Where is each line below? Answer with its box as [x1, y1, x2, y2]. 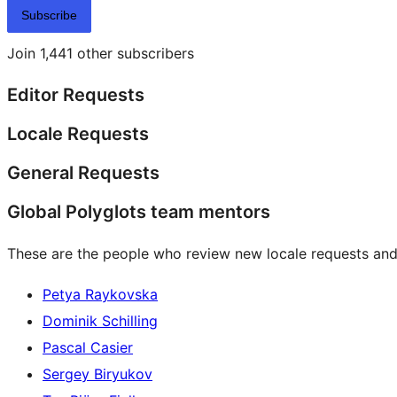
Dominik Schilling [43, 312, 158, 331]
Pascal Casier [43, 339, 133, 357]
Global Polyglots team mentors [7, 201, 270, 223]
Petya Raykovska [43, 285, 158, 304]
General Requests [7, 162, 160, 184]
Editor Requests [7, 84, 144, 106]
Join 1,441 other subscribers [7, 44, 194, 63]
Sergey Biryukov [43, 365, 152, 384]
